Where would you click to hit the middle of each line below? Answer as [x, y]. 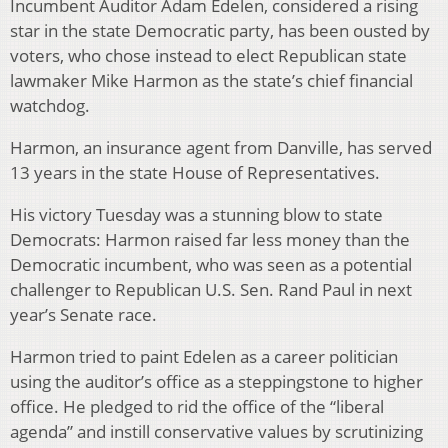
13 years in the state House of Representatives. [195, 173]
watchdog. [50, 106]
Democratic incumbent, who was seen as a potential [211, 265]
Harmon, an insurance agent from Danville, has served [221, 148]
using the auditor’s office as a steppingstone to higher [216, 382]
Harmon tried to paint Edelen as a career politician [204, 357]
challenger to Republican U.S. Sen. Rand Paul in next [211, 290]
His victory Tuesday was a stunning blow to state [196, 215]
